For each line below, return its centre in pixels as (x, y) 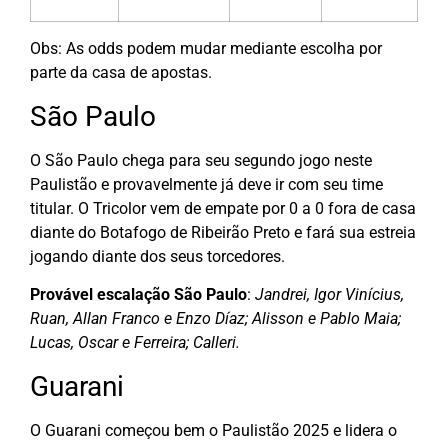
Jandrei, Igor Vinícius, (327, 295)
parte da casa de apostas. (121, 73)
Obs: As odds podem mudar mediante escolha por (206, 49)
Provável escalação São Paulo (138, 295)
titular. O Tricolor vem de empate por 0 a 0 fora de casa (223, 208)
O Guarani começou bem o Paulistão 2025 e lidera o (213, 430)
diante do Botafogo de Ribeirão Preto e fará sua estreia (223, 232)
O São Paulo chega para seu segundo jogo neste (201, 160)
